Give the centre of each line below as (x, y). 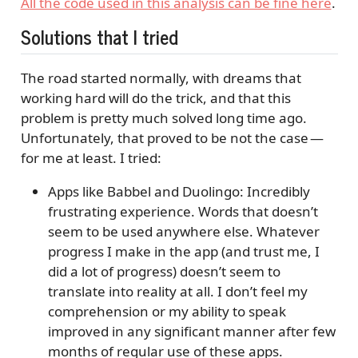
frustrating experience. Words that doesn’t (183, 212)
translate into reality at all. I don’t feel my (177, 292)
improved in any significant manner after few (191, 332)
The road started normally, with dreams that (161, 78)
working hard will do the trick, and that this (155, 98)
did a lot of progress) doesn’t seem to (164, 272)
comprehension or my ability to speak (167, 312)
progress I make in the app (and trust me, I (183, 252)
